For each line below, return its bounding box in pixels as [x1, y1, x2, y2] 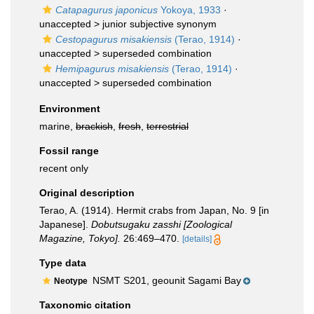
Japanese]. [39, 219, 91, 230]
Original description [39, 187, 135, 198]
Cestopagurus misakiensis [55, 34, 172, 45]
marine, [39, 121, 76, 132]
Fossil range [39, 145, 99, 156]
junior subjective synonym [102, 18, 217, 29]
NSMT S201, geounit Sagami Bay [90, 275, 241, 286]
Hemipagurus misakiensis [55, 63, 169, 74]
